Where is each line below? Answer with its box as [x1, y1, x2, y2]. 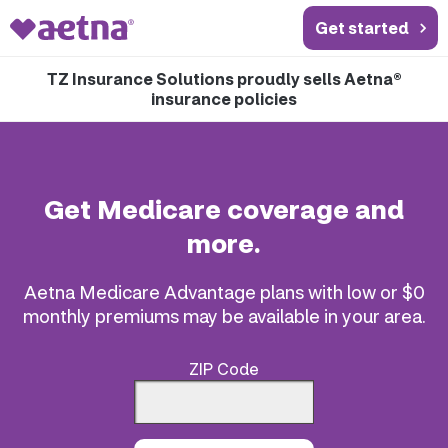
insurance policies [151, 88, 297, 109]
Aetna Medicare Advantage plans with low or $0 [23, 280, 425, 304]
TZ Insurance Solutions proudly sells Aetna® [46, 68, 402, 89]
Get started [315, 17, 409, 38]
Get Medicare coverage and [44, 192, 404, 226]
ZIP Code [189, 358, 259, 379]
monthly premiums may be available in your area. [22, 304, 426, 328]
